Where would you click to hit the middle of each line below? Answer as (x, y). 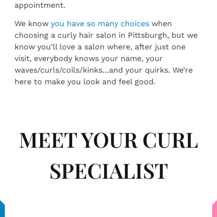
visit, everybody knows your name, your (89, 59)
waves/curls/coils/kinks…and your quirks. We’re (104, 70)
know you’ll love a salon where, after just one (100, 47)
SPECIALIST (108, 170)
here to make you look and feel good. (85, 82)
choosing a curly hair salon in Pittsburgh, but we (106, 35)
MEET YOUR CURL (108, 139)
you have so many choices (100, 24)
